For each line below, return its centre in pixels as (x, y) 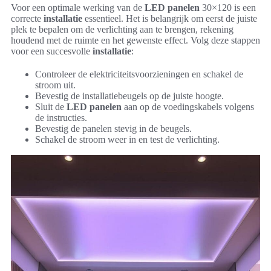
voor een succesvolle (52, 51)
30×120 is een (228, 8)
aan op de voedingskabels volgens (188, 107)
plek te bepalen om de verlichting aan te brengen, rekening (122, 30)
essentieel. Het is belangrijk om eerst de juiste (170, 19)
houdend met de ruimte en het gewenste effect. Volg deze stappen (135, 41)
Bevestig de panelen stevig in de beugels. (113, 129)
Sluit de (51, 107)
